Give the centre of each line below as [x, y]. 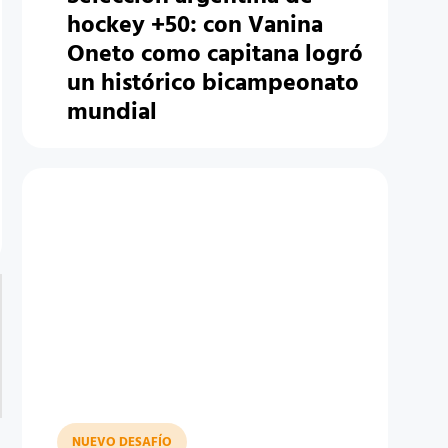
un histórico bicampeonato [212, 84]
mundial [111, 113]
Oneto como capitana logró [214, 55]
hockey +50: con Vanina [194, 26]
